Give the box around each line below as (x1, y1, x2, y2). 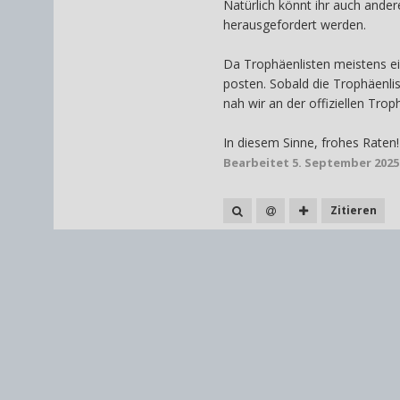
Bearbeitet (222, 154, 292, 171)
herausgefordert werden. (222, 16, 366, 34)
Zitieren (329, 202, 377, 218)
